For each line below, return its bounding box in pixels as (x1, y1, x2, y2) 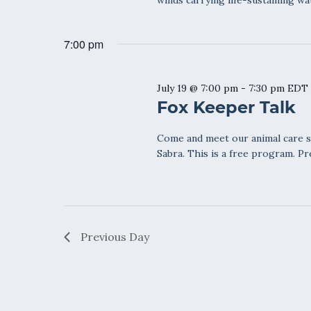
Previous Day (81, 230, 149, 244)
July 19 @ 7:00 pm (157, 82, 239, 94)
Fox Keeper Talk (157, 97, 296, 117)
